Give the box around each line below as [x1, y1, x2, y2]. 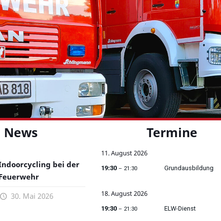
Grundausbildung [164, 164, 214, 172]
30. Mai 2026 [8, 191, 53, 201]
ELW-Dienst [164, 205, 196, 213]
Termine [147, 124, 198, 141]
